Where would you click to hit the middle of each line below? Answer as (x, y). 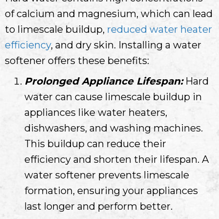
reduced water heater (160, 29)
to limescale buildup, (56, 29)
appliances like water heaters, (96, 112)
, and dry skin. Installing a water (126, 45)
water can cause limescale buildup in (113, 97)
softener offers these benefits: (77, 60)
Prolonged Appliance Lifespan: (104, 81)
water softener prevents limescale (107, 175)
